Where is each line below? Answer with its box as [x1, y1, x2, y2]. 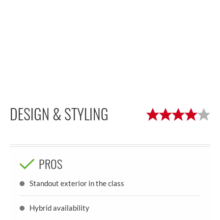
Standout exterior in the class [29, 178, 124, 188]
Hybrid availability [29, 203, 89, 212]
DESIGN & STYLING [10, 104, 109, 123]
